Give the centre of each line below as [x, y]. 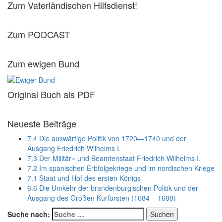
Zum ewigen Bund [43, 64]
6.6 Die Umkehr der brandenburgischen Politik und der [113, 188]
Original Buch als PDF [51, 94]
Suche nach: [29, 214]
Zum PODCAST [39, 34]
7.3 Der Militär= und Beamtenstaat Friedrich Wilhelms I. [114, 158]
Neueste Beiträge [42, 123]
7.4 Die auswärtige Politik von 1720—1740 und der [107, 138]
